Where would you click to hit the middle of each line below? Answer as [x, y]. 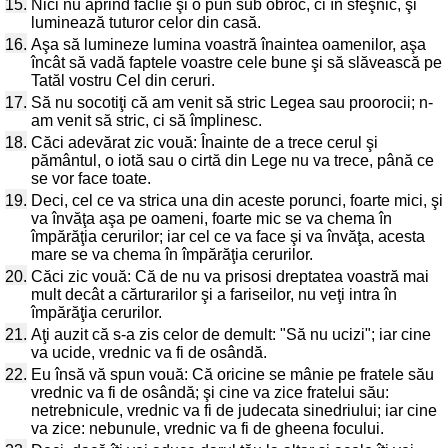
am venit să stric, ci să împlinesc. [146, 120]
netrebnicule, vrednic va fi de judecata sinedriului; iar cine [234, 410]
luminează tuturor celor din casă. [146, 22]
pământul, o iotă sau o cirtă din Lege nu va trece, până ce [232, 160]
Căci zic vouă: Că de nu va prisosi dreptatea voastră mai [230, 276]
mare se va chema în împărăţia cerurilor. [172, 254]
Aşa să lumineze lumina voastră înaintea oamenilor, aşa [228, 44]
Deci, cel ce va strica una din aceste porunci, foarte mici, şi [237, 200]
